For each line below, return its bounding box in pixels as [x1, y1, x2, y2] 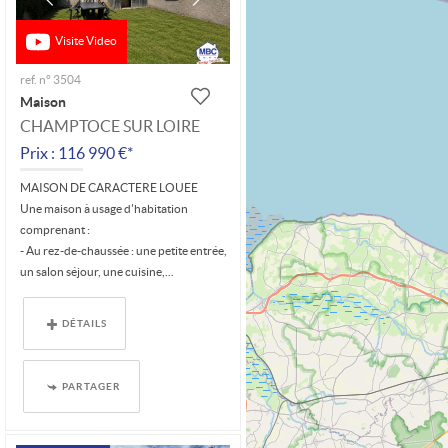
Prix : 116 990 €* [20, 143, 134, 162]
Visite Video [54, 34, 117, 48]
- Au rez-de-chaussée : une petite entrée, [20, 244, 228, 258]
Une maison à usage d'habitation [20, 202, 189, 216]
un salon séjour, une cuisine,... [20, 265, 175, 279]
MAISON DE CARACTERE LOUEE [20, 181, 199, 195]
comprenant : [20, 223, 91, 237]
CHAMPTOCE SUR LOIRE [20, 116, 201, 135]
